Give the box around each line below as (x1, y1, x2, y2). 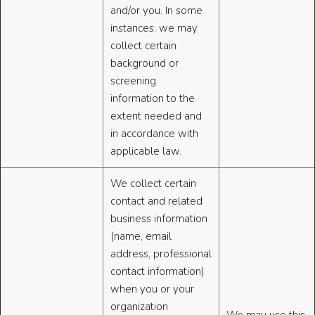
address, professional (110, 247, 212, 262)
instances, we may (110, 21, 198, 36)
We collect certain (110, 176, 196, 191)
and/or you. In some (110, 4, 202, 18)
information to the (110, 91, 195, 106)
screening (110, 74, 156, 89)
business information (110, 212, 207, 226)
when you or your (110, 282, 194, 297)
